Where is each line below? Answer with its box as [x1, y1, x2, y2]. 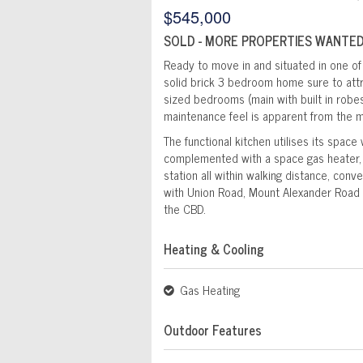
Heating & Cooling [164, 238, 264, 260]
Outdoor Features [164, 319, 262, 341]
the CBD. [164, 199, 206, 220]
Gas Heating [177, 280, 240, 301]
